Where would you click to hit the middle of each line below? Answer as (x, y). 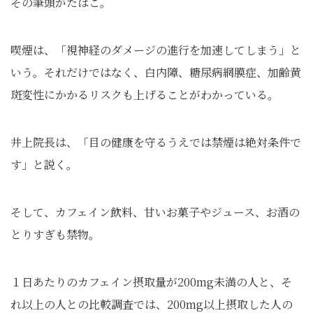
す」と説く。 (44, 165)
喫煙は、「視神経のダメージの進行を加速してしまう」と (156, 50)
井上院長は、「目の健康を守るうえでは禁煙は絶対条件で (156, 142)
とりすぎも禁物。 (55, 234)
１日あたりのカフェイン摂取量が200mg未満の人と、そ (151, 282)
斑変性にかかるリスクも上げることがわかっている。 (145, 95)
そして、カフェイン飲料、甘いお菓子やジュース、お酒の (155, 212)
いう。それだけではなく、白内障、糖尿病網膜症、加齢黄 (156, 72)
